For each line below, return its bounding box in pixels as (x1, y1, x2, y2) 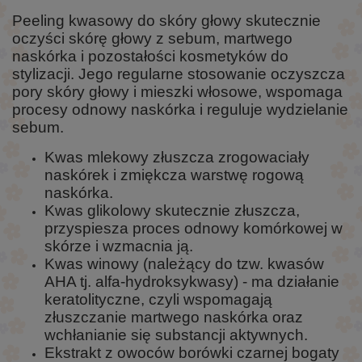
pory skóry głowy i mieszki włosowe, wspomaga (12, 82, 343, 100)
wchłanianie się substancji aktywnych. (44, 326, 312, 343)
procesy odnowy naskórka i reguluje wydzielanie (12, 100, 348, 118)
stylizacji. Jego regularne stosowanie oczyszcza (12, 65, 345, 82)
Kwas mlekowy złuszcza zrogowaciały (44, 148, 309, 166)
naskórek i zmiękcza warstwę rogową (44, 166, 304, 183)
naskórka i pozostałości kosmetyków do (12, 47, 288, 65)
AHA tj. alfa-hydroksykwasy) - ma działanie (44, 272, 339, 290)
